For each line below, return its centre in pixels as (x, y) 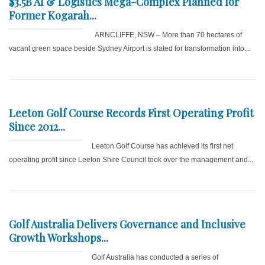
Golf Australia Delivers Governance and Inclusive (127, 224)
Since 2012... (37, 127)
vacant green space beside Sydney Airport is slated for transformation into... (129, 49)
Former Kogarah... (53, 16)
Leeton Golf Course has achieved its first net (163, 146)
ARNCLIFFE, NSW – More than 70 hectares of (167, 35)
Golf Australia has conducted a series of (155, 258)
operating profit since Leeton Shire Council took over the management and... (131, 160)
